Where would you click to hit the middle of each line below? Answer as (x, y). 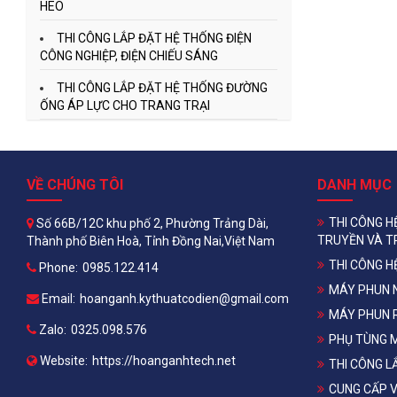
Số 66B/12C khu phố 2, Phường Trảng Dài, (151, 223)
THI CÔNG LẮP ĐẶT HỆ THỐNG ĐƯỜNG (162, 88)
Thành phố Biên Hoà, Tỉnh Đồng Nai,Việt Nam (150, 241)
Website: (62, 361)
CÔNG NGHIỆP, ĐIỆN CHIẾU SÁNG (128, 56)
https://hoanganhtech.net (163, 361)
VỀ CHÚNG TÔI (74, 185)
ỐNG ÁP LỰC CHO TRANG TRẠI (125, 105)
